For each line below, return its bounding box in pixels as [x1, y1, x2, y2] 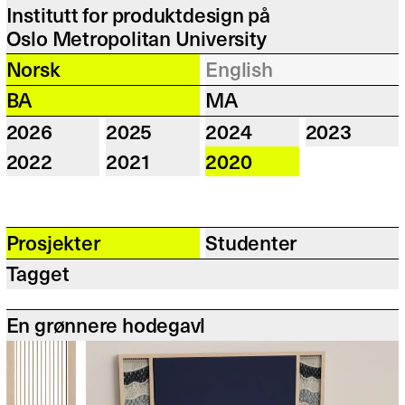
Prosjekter [5, 228, 100, 257]
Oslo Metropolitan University [5, 23, 267, 52]
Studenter [205, 228, 297, 257]
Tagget [5, 259, 70, 287]
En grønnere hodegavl [5, 310, 206, 339]
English [205, 54, 273, 83]
